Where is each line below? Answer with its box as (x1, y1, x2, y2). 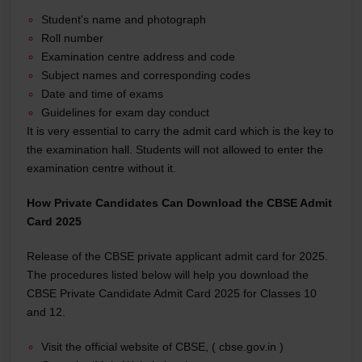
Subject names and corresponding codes (41, 68, 250, 82)
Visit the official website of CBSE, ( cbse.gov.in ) (41, 339, 284, 353)
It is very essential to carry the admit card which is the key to (27, 124, 334, 137)
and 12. (27, 305, 69, 318)
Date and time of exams (41, 86, 163, 100)
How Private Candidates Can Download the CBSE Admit (27, 196, 332, 209)
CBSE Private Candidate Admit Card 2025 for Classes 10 (27, 286, 317, 300)
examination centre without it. (27, 161, 176, 175)
